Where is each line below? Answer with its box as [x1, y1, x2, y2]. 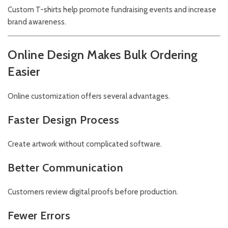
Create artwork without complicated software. [8, 139, 162, 149]
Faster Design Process [8, 113, 120, 127]
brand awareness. [8, 17, 66, 27]
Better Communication [8, 161, 123, 175]
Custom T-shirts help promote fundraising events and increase [8, 5, 216, 15]
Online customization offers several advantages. [8, 92, 170, 101]
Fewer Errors [8, 209, 70, 223]
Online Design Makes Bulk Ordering [8, 47, 198, 63]
